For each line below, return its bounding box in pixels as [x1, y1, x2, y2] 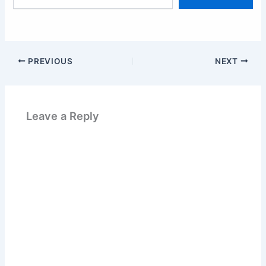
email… [12, 2, 40, 12]
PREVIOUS [26, 56, 73, 66]
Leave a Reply [26, 109, 100, 123]
